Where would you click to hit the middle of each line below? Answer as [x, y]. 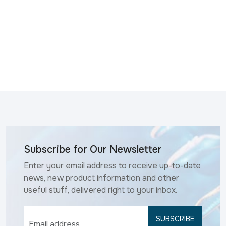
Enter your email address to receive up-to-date [112, 165]
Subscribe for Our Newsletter [93, 149]
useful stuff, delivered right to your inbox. [100, 190]
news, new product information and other [101, 178]
